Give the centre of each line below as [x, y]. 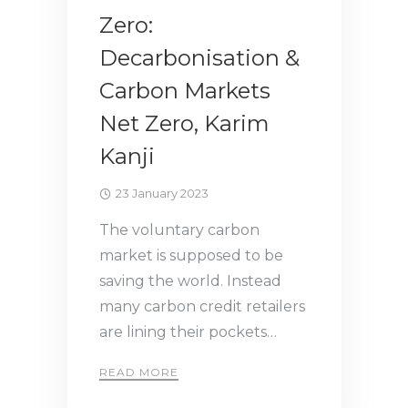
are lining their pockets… [188, 332]
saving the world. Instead [190, 281]
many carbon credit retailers [202, 307]
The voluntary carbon [179, 230]
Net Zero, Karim [184, 124]
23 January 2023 [162, 194]
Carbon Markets [185, 91]
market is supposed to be [191, 256]
